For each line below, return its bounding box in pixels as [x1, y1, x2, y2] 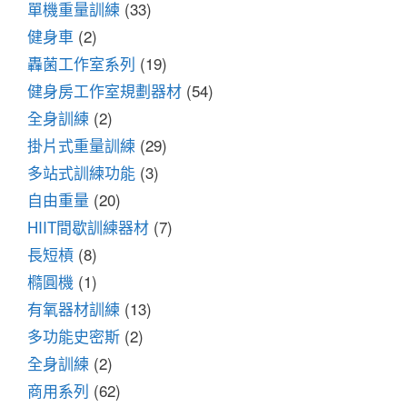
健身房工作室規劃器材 [27, 78, 182, 102]
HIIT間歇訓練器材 [27, 214, 149, 238]
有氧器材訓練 [27, 296, 120, 320]
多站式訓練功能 [27, 160, 135, 184]
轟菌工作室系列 [27, 51, 135, 74]
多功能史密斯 [27, 323, 120, 347]
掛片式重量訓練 [27, 133, 135, 156]
